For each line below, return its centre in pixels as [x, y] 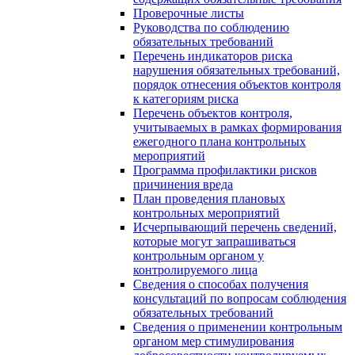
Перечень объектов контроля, [213, 113]
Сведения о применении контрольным [238, 326]
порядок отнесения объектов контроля [237, 84]
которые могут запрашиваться [214, 241]
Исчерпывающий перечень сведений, [235, 227]
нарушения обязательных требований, [237, 70]
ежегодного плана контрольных [219, 141]
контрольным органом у [198, 255]
